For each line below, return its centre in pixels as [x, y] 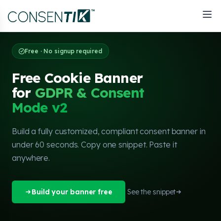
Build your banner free [72, 192]
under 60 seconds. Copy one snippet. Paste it [94, 145]
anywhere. [31, 158]
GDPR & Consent [89, 92]
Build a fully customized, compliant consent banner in [109, 131]
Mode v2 [40, 107]
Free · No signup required [63, 51]
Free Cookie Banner [77, 78]
